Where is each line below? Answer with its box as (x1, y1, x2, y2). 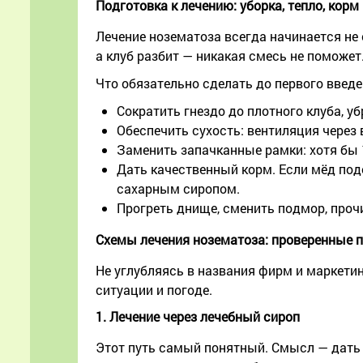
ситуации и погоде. (96, 281, 212, 299)
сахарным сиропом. (117, 180, 240, 198)
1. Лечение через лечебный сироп (96, 308, 300, 326)
